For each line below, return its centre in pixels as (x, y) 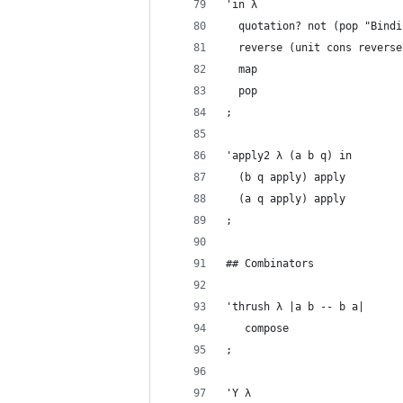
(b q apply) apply (286, 177)
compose (257, 328)
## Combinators (270, 264)
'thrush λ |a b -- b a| (295, 307)
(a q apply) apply (286, 199)
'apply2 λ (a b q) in (289, 156)
